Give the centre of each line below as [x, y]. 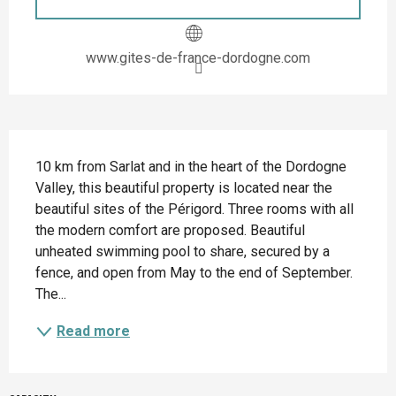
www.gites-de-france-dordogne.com [198, 57]
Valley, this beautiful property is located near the [184, 187]
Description [57, 147]
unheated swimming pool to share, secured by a [183, 251]
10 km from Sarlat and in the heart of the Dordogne [191, 166]
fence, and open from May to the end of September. [194, 272]
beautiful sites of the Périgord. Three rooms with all [194, 209]
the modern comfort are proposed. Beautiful [170, 230]
